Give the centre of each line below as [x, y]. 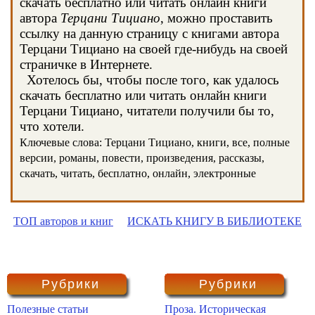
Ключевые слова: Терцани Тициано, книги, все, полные [155, 142]
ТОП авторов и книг [63, 221]
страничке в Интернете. [86, 64]
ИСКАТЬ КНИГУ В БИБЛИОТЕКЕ [214, 221]
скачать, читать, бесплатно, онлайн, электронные [138, 173]
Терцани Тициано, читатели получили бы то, [147, 111]
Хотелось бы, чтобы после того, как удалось [149, 80]
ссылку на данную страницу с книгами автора [149, 33]
